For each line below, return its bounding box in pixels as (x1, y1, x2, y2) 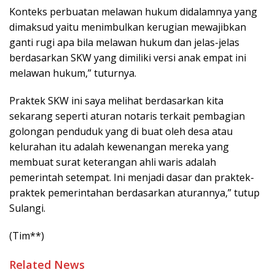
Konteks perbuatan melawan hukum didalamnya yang (9, 4, 257, 18)
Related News (9, 257, 85, 272)
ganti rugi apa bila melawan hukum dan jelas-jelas (9, 35, 239, 49)
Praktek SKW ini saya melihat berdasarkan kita (9, 93, 223, 107)
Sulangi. (9, 201, 45, 215)
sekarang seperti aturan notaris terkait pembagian (9, 109, 245, 123)
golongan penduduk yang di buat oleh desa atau (9, 124, 233, 138)
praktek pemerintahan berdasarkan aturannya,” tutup (9, 185, 260, 199)
